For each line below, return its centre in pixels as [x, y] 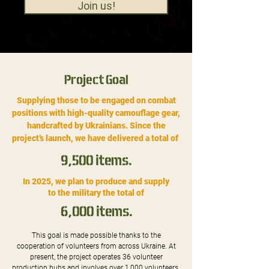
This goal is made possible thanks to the [96, 235]
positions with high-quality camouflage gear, [96, 113]
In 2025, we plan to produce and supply [96, 181]
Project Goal [96, 80]
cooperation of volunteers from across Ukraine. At [96, 246]
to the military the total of [96, 193]
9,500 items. [96, 160]
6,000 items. [96, 211]
